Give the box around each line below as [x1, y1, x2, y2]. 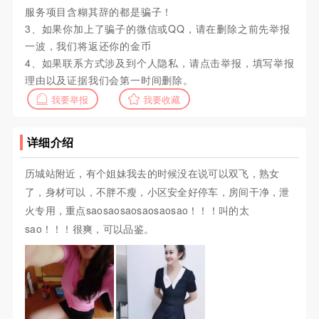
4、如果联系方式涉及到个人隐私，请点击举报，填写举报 [24, 56, 295, 70]
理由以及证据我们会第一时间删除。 [24, 73, 194, 88]
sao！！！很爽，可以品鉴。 [24, 221, 155, 236]
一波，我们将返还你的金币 [24, 38, 152, 53]
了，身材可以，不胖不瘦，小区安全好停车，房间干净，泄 [24, 184, 290, 199]
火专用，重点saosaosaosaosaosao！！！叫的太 [24, 203, 249, 218]
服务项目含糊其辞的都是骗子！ [24, 4, 173, 19]
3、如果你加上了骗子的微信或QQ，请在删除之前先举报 [24, 21, 291, 36]
